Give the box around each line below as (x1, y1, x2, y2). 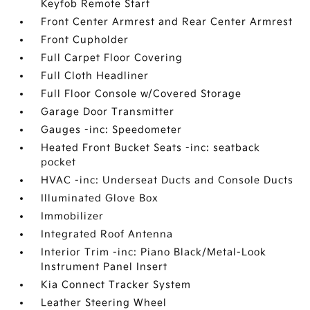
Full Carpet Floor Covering (41, 52, 183, 64)
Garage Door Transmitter (41, 106, 175, 118)
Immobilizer (41, 210, 104, 222)
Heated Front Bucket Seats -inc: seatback (41, 142, 261, 154)
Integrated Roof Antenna (41, 228, 174, 240)
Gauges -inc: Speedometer (41, 124, 183, 136)
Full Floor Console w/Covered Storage (41, 88, 242, 100)
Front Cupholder (41, 34, 129, 46)
